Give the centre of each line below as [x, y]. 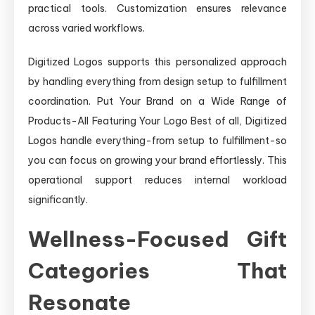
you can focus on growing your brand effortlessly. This [157, 160]
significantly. [58, 199]
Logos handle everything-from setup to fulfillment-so [157, 140]
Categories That [157, 270]
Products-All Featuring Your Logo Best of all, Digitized [157, 121]
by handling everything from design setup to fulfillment [157, 81]
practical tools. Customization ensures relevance [157, 8]
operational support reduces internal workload [157, 180]
